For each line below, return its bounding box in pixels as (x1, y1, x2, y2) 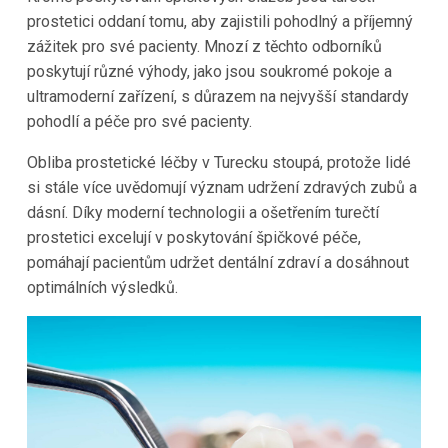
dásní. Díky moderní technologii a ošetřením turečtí (26, 202, 379, 222)
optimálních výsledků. (26, 277, 178, 297)
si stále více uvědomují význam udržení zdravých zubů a (26, 177, 417, 197)
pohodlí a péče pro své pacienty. (26, 111, 252, 131)
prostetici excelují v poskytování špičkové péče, (26, 227, 361, 247)
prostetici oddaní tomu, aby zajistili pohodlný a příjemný (26, 11, 413, 31)
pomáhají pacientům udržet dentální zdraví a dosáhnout (26, 252, 409, 272)
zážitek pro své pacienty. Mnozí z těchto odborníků (26, 36, 382, 56)
